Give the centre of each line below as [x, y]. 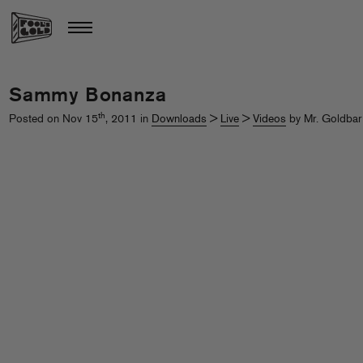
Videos [269, 120]
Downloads [179, 120]
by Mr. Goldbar [324, 120]
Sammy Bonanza [88, 96]
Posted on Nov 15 [53, 120]
